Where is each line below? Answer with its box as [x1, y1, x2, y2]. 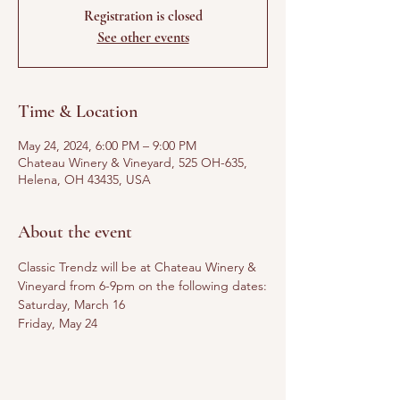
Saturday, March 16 [18, 296, 125, 312]
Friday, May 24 [18, 315, 97, 331]
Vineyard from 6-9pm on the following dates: [18, 278, 267, 294]
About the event [18, 221, 132, 243]
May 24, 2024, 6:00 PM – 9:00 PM [18, 137, 196, 154]
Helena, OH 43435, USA [18, 171, 151, 187]
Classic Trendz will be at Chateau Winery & [18, 259, 260, 275]
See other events [96, 29, 189, 46]
